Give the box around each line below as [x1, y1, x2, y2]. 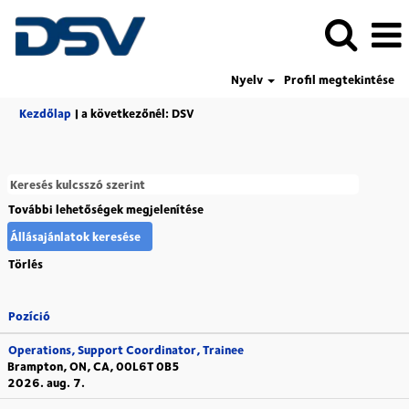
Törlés [8, 255, 43, 273]
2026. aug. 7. [7, 373, 85, 392]
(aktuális [194, 103, 243, 121]
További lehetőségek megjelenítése [8, 200, 204, 218]
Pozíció [8, 307, 50, 325]
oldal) [194, 120, 227, 138]
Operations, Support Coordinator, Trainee [8, 341, 244, 359]
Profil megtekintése [284, 70, 394, 89]
